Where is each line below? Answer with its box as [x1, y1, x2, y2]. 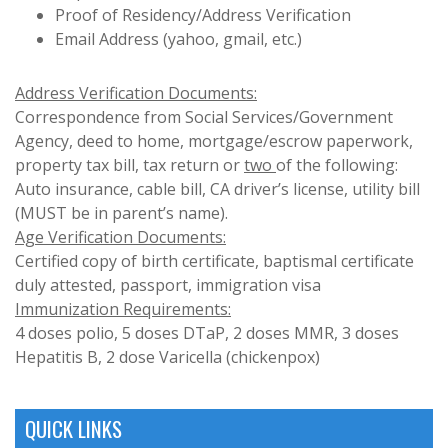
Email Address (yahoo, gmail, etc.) [55, 27, 302, 50]
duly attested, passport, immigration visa [15, 273, 321, 296]
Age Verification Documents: [15, 225, 226, 248]
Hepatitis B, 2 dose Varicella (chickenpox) [15, 345, 320, 368]
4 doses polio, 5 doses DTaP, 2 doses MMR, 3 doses [15, 321, 399, 344]
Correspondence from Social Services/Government [15, 105, 393, 128]
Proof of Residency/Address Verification [55, 3, 351, 26]
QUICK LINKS [25, 412, 122, 444]
